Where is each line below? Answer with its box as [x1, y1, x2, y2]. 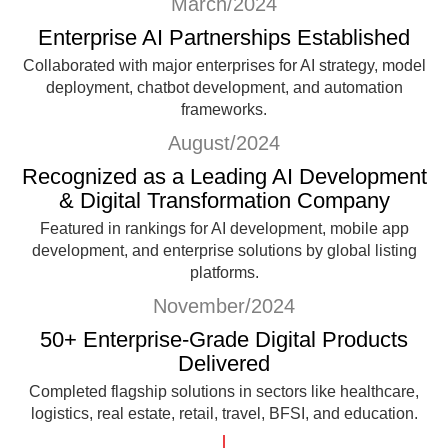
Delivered [178, 350, 270, 376]
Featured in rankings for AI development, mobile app [39, 219, 409, 237]
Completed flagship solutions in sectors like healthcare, [29, 382, 419, 400]
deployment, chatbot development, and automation [45, 78, 403, 96]
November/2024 [153, 294, 295, 317]
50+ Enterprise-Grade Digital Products [40, 326, 408, 352]
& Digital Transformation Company [58, 187, 390, 213]
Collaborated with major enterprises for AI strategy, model [22, 56, 426, 74]
